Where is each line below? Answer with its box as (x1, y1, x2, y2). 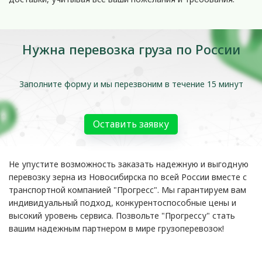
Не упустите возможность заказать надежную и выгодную (9, 158, 249, 170)
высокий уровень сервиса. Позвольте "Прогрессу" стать (9, 210, 235, 221)
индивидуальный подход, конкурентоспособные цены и (9, 197, 236, 208)
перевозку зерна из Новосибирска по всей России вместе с (9, 171, 247, 182)
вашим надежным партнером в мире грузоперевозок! (9, 223, 224, 234)
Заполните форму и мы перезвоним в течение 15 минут (19, 78, 243, 89)
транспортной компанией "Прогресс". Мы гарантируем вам (9, 184, 246, 195)
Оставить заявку (93, 118, 169, 130)
